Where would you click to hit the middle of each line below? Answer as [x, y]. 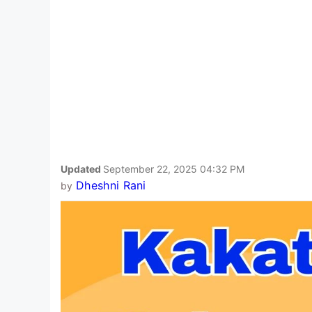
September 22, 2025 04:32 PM [174, 169]
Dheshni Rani [111, 185]
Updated [82, 169]
